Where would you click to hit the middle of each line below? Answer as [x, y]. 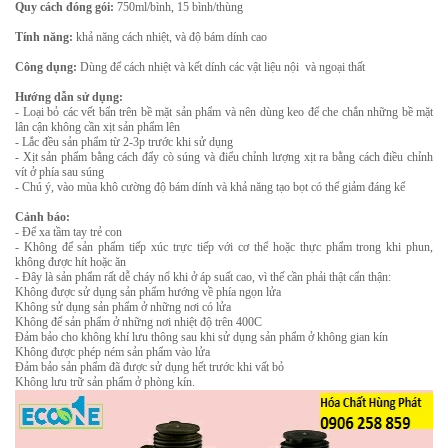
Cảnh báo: [42, 217]
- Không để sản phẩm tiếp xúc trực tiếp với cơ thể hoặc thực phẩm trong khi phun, [224, 247]
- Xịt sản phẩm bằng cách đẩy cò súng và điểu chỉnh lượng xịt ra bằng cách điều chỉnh [224, 157]
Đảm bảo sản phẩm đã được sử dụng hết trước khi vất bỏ [149, 367]
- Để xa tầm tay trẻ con [68, 232]
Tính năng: [44, 37]
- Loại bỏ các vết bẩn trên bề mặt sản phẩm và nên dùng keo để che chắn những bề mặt [224, 112]
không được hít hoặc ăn [70, 262]
